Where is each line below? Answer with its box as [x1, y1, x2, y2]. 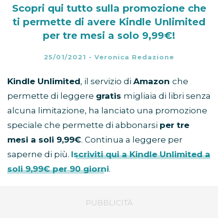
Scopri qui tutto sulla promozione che [12, 2, 206, 15]
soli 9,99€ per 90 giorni [7, 164, 109, 174]
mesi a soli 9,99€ [7, 135, 81, 145]
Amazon [133, 76, 172, 87]
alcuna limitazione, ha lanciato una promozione [7, 106, 207, 116]
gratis [96, 91, 124, 101]
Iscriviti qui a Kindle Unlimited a [71, 149, 210, 160]
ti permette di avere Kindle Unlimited [13, 16, 205, 28]
